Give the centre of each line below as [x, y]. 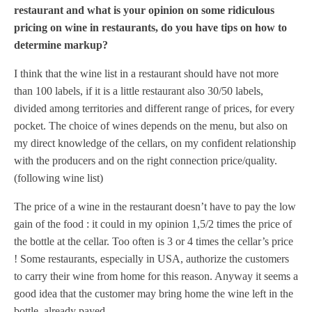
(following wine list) [58, 178]
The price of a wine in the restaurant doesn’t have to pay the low [155, 206]
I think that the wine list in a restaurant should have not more [146, 73]
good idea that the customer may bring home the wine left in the [154, 294]
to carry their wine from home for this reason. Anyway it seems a [156, 276]
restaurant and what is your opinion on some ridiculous [144, 10]
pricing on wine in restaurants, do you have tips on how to [150, 28]
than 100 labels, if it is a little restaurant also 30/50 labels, [139, 91]
